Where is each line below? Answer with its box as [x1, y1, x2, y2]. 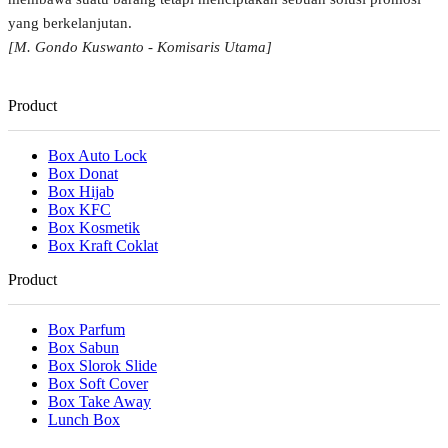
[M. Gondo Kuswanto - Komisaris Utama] [8, 39, 272, 56]
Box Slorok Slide [48, 356, 157, 374]
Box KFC [48, 200, 111, 218]
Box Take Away [48, 392, 151, 410]
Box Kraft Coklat [48, 236, 158, 254]
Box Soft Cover [48, 374, 148, 392]
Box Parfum [48, 320, 125, 338]
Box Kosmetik [48, 218, 140, 236]
